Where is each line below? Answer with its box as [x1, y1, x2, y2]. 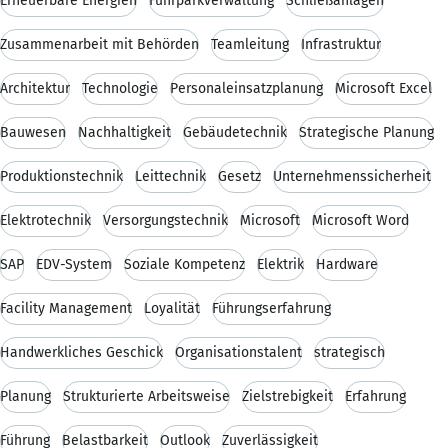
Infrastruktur [301, 35, 381, 53]
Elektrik [257, 255, 304, 273]
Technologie [82, 79, 158, 97]
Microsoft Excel [335, 79, 432, 97]
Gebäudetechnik [183, 123, 287, 141]
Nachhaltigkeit [78, 123, 171, 141]
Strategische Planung [299, 123, 434, 141]
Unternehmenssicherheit [273, 167, 431, 185]
